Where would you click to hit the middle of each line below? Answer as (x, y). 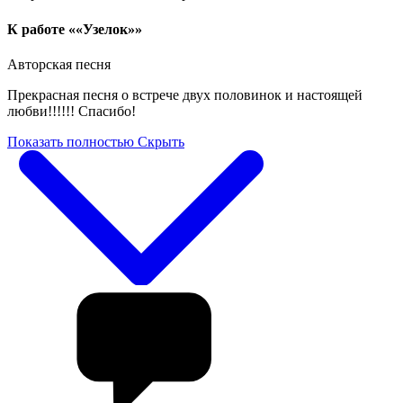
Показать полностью (71, 141)
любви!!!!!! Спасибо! (72, 111)
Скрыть (161, 141)
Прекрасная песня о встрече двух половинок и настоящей (185, 94)
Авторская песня (59, 64)
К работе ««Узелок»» (75, 29)
